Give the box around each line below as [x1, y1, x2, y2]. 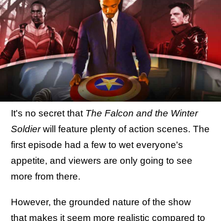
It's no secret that [11, 108, 85, 118]
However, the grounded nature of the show [11, 197, 191, 207]
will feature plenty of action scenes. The [43, 124, 210, 134]
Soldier [11, 124, 43, 134]
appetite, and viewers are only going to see [11, 155, 192, 166]
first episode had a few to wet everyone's [11, 140, 183, 150]
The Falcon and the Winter [85, 108, 198, 118]
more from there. [11, 171, 80, 182]
